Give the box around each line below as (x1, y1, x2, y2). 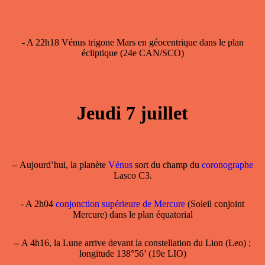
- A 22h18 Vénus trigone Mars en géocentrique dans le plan (21, 37, 244, 48)
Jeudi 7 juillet (77, 102, 188, 124)
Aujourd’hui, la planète (17, 160, 108, 170)
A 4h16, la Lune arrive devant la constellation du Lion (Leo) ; (19, 238, 251, 248)
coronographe (201, 160, 253, 170)
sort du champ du (134, 160, 202, 170)
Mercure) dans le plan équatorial (72, 209, 193, 220)
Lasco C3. (113, 170, 152, 181)
